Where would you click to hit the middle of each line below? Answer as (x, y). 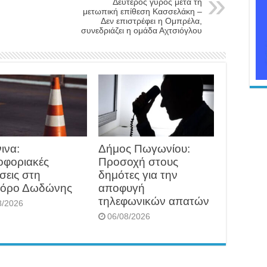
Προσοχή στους (138, 162)
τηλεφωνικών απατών (153, 201)
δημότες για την (138, 175)
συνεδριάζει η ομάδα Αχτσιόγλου (142, 31)
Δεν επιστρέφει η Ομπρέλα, (151, 21)
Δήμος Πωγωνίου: (144, 148)
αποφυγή (121, 188)
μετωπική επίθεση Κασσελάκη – (142, 12)
